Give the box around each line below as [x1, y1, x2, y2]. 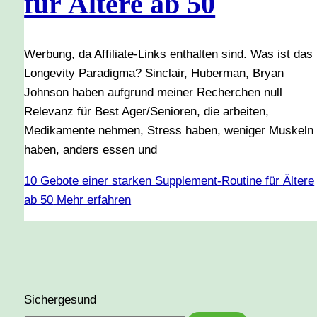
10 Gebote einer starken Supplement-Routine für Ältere [24, 174, 315, 188]
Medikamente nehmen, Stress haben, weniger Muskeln [24, 124, 314, 138]
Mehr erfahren [53, 193, 132, 207]
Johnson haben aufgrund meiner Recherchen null [24, 86, 283, 100]
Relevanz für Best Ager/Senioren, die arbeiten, [24, 105, 270, 119]
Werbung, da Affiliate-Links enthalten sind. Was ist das [24, 47, 313, 62]
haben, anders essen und [24, 143, 158, 157]
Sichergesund [24, 292, 97, 306]
